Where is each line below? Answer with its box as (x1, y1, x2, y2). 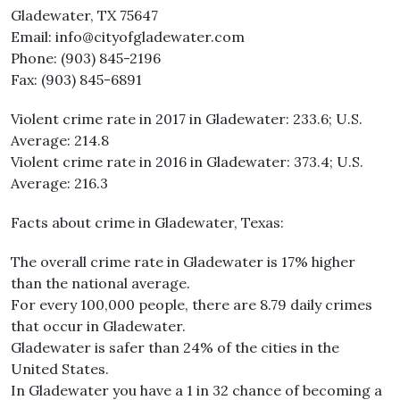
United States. (11, 360, 109, 378)
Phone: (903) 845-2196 (11, 49, 161, 67)
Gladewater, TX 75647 (11, 6, 158, 24)
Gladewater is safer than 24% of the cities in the (11, 338, 339, 356)
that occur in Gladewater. (11, 317, 186, 335)
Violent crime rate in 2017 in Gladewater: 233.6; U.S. (11, 110, 362, 128)
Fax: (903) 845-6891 (11, 71, 142, 88)
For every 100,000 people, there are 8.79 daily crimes (11, 296, 372, 313)
